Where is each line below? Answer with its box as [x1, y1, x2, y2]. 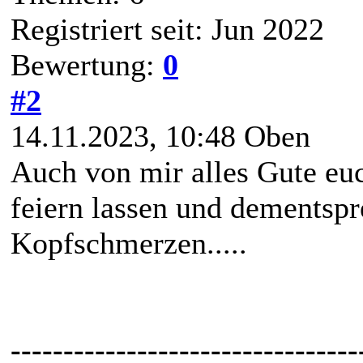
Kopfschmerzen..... [11, 225, 247, 260]
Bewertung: [11, 47, 163, 82]
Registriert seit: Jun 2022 [11, 11, 324, 46]
